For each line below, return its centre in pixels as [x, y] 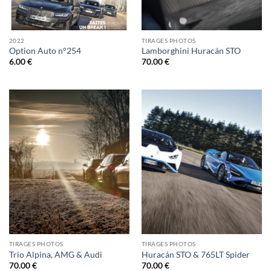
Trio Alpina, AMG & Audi [55, 254]
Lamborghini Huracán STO [191, 51]
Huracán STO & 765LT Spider [195, 254]
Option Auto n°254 [45, 51]
